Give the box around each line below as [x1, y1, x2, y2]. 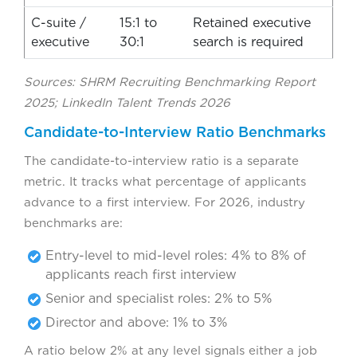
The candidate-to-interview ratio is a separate [24, 153, 299, 168]
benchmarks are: [24, 215, 123, 230]
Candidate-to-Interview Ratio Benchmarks [24, 123, 326, 140]
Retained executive [193, 14, 311, 30]
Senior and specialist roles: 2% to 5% [45, 290, 272, 306]
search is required [193, 33, 304, 49]
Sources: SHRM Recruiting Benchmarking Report [24, 74, 316, 89]
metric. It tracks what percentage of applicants [24, 174, 306, 189]
